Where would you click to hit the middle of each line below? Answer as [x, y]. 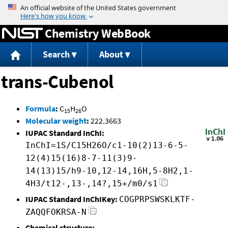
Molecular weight [56, 121]
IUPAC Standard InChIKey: [72, 199]
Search [56, 54]
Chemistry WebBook [98, 33]
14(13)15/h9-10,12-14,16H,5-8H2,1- [109, 171]
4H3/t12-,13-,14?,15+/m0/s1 [92, 184]
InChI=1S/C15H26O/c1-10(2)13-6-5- [107, 146]
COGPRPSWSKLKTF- [157, 199]
